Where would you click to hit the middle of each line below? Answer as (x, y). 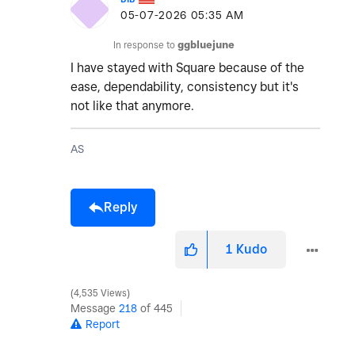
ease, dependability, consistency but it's (185, 87)
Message (95, 309)
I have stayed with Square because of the (187, 68)
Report (103, 324)
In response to (145, 45)
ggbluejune (206, 45)
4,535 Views (100, 294)
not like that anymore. (132, 106)
